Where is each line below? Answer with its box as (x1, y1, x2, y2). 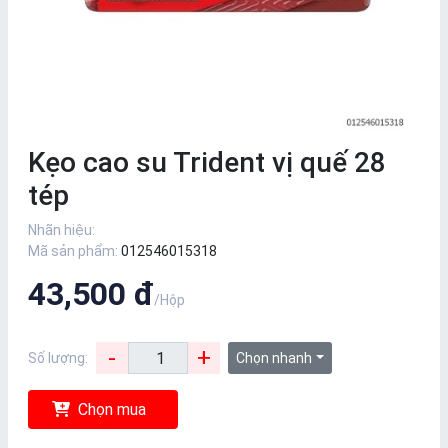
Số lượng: (28, 349, 88, 366)
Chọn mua (78, 399, 146, 419)
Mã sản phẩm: (28, 243, 118, 259)
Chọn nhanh (236, 350, 312, 366)
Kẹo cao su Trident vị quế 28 (28, 146, 386, 179)
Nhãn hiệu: (28, 222, 95, 238)
